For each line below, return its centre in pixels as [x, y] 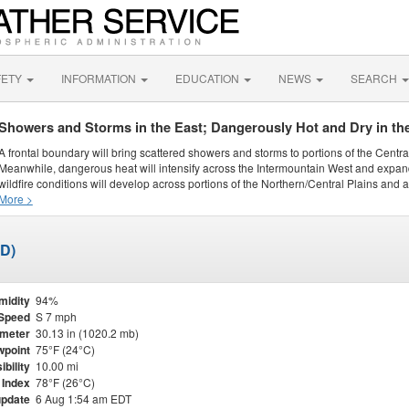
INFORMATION [100, 78]
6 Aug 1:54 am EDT [84, 399]
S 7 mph [56, 316]
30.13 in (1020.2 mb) [87, 333]
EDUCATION [209, 78]
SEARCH [375, 78]
